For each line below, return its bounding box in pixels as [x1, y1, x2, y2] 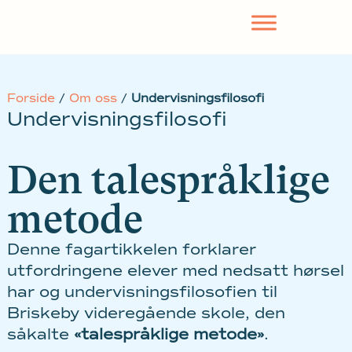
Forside [6, 90, 55, 106]
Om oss [68, 90, 117, 106]
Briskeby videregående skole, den [6, 302, 285, 323]
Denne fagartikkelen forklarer [6, 239, 256, 259]
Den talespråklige [6, 156, 330, 203]
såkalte [6, 324, 74, 344]
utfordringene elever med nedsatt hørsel [6, 260, 344, 280]
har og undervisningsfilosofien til [6, 281, 277, 302]
